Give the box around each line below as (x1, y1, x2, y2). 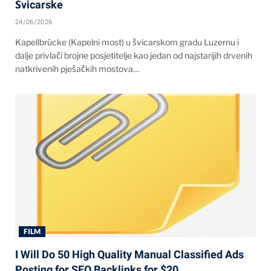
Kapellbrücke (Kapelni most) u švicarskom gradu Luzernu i (15, 37, 239, 48)
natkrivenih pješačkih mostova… (15, 64, 139, 74)
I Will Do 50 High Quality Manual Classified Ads (15, 248, 244, 261)
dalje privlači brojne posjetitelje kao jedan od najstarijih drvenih (15, 50, 252, 61)
